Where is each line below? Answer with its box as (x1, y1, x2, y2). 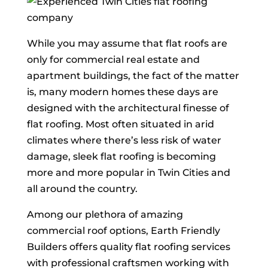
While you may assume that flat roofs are (26, 38, 227, 50)
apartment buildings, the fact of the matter (26, 70, 239, 82)
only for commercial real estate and (26, 54, 200, 66)
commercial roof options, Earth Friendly (26, 225, 220, 237)
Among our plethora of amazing (26, 209, 183, 221)
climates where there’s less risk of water (26, 135, 221, 147)
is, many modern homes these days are (26, 86, 218, 98)
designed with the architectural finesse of (26, 102, 229, 114)
